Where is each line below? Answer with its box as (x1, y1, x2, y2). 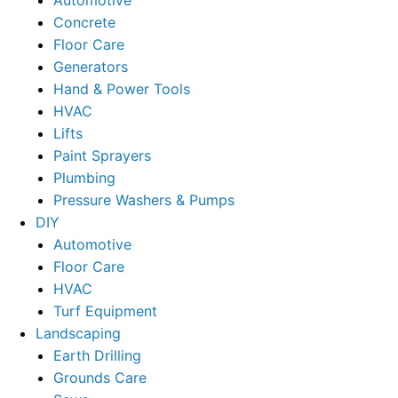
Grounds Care (53, 368, 147, 386)
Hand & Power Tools (53, 79, 190, 98)
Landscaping (36, 323, 121, 342)
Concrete (53, 12, 115, 31)
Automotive (53, 235, 131, 253)
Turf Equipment (53, 301, 157, 320)
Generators (53, 57, 128, 76)
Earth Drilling (53, 346, 141, 364)
